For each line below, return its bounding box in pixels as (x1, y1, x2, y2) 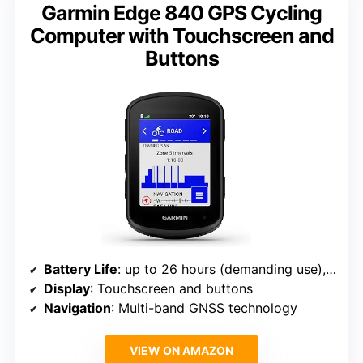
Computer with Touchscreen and (29, 23, 334, 49)
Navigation (44, 300, 111, 317)
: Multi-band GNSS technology (111, 300, 297, 317)
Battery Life (44, 261, 117, 278)
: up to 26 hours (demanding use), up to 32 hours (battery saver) (117, 261, 326, 278)
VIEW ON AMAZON (130, 344, 233, 358)
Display (44, 280, 90, 297)
